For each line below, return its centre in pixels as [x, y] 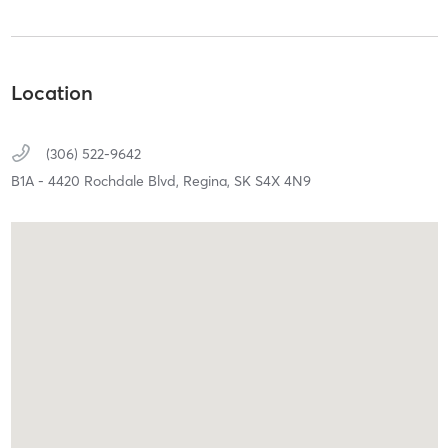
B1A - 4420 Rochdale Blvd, [96, 180]
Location [51, 92]
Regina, [208, 180]
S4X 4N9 [282, 180]
